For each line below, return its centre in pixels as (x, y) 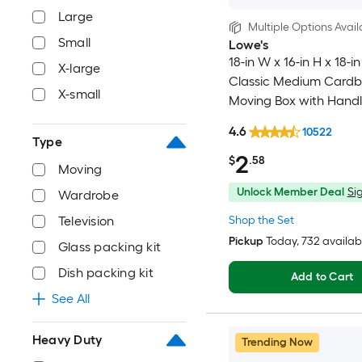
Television (86, 221)
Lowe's (248, 45)
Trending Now (277, 342)
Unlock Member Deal (290, 192)
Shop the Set (261, 220)
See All (71, 299)
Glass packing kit (110, 247)
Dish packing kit (106, 273)
